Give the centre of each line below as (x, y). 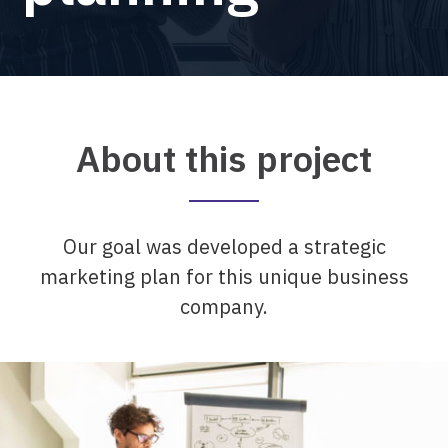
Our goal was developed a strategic (224, 246)
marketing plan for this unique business (224, 276)
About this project (224, 158)
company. (224, 306)
